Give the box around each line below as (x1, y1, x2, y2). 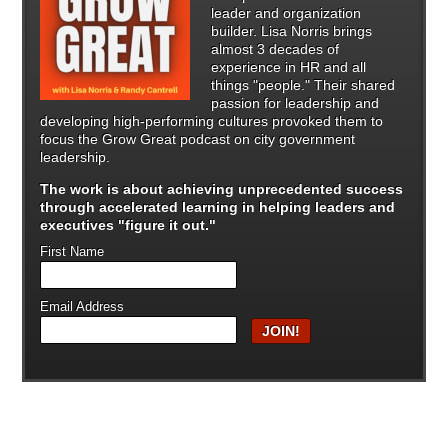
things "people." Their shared (211, 76, 396, 93)
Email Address (40, 299, 125, 314)
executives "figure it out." (40, 216, 221, 233)
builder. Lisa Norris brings (211, 22, 373, 39)
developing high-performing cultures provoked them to (40, 112, 384, 129)
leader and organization (211, 4, 362, 21)
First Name (40, 244, 105, 259)
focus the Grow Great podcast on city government (40, 130, 356, 147)
